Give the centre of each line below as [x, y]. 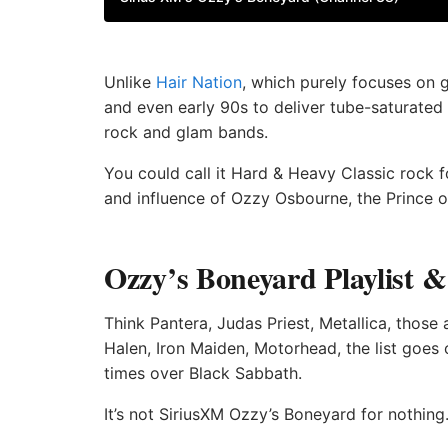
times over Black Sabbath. [203, 373]
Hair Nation [199, 82]
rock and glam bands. [186, 132]
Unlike [130, 82]
